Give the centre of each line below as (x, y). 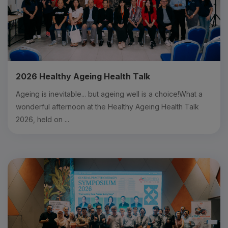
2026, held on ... (42, 119)
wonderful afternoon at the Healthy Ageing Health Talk (107, 106)
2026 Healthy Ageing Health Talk (83, 76)
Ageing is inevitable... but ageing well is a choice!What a (109, 94)
